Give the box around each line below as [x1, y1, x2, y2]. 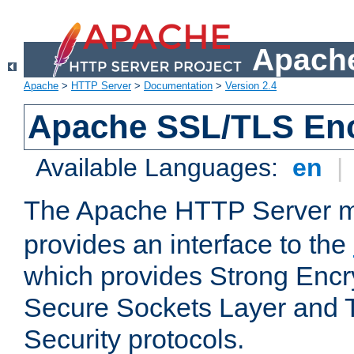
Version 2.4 [225, 80, 277, 92]
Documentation [144, 80, 213, 92]
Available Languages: [36, 153, 286, 183]
